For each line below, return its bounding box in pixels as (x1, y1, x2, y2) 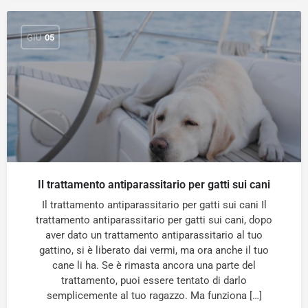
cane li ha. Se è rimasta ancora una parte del (52, 259, 256, 272)
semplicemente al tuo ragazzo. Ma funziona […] (46, 289, 262, 302)
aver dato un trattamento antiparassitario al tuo (45, 229, 263, 241)
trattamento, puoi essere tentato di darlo (61, 274, 247, 287)
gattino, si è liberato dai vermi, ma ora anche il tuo (39, 244, 269, 256)
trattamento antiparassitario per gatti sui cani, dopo (36, 214, 272, 226)
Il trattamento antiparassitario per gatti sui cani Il (41, 199, 267, 211)
